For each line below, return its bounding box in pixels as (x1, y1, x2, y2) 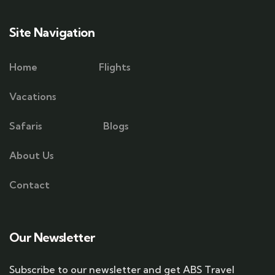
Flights (99, 61, 130, 73)
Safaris (9, 120, 42, 132)
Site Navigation (9, 25, 95, 40)
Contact (9, 179, 50, 191)
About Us (9, 149, 53, 161)
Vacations (9, 90, 56, 103)
